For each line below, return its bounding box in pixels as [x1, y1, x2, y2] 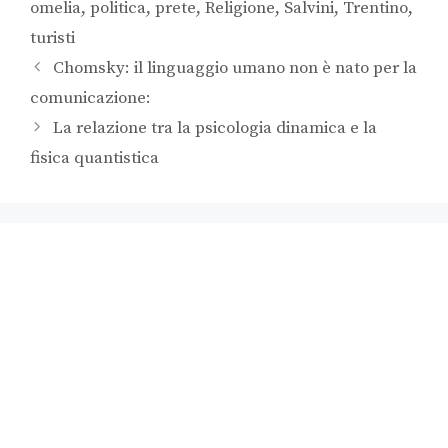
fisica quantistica [30, 147, 159, 170]
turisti [30, 27, 75, 50]
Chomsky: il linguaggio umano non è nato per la [53, 57, 418, 80]
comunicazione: [30, 87, 151, 110]
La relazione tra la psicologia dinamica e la [53, 117, 378, 140]
